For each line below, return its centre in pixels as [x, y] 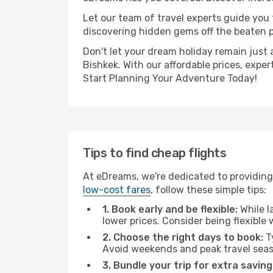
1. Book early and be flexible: [170, 209]
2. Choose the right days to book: [183, 237]
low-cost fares [117, 190]
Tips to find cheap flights [155, 153]
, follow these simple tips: [208, 190]
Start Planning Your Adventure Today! [170, 78]
